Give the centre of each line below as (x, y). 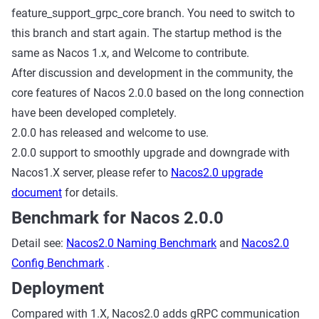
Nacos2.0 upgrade (217, 173)
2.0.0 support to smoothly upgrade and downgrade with (151, 153)
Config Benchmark (58, 263)
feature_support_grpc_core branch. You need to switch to (153, 13)
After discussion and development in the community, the (152, 73)
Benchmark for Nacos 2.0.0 (117, 218)
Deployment (58, 288)
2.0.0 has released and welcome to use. (110, 133)
